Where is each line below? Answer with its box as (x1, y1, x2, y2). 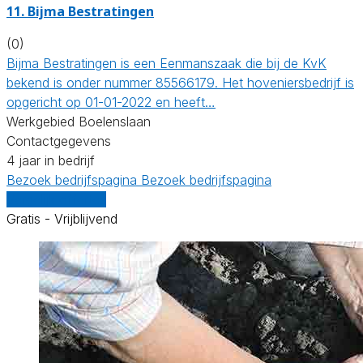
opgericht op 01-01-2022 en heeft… (6, 93, 216, 110)
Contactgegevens (6, 132, 111, 149)
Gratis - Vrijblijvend (6, 210, 117, 227)
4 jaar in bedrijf (6, 152, 95, 169)
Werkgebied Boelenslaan (6, 113, 151, 130)
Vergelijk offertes (6, 190, 106, 207)
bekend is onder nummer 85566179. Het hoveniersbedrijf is (6, 74, 354, 91)
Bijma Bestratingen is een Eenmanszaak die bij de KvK (6, 54, 327, 71)
